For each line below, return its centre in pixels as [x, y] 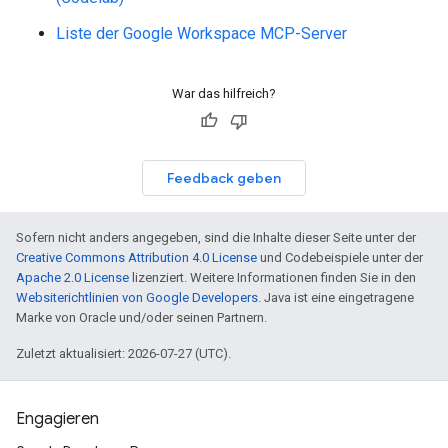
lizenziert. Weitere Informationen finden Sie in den [272, 277]
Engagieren [57, 419]
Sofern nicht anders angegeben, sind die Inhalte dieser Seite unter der [216, 237]
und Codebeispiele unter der [340, 257]
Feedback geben [224, 178]
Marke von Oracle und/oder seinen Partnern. [141, 317]
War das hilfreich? [224, 93]
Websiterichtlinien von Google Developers [137, 297]
